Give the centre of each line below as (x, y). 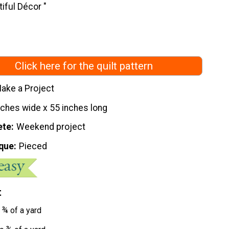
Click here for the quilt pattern (84, 66)
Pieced (33, 146)
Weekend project (51, 127)
